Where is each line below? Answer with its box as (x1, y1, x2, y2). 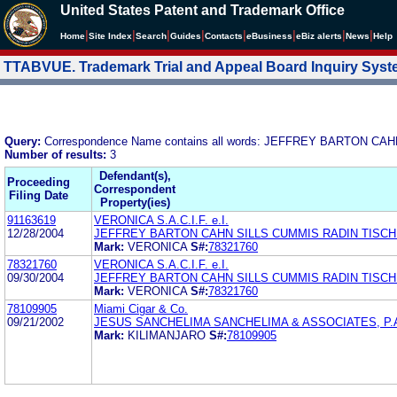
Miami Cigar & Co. (94, 301, 188, 315)
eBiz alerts (296, 31, 342, 41)
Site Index (89, 31, 132, 41)
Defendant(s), (98, 168, 171, 183)
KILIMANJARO (128, 328, 209, 342)
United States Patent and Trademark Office (60, 3, 345, 18)
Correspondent (94, 182, 175, 196)
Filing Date (9, 188, 68, 202)
